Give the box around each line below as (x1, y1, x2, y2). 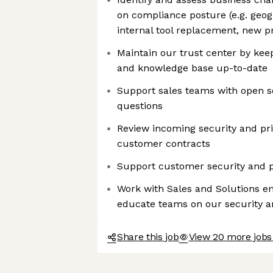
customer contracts (117, 138, 210, 149)
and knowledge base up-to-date (117, 62, 268, 74)
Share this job (117, 231, 179, 243)
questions (117, 100, 163, 112)
